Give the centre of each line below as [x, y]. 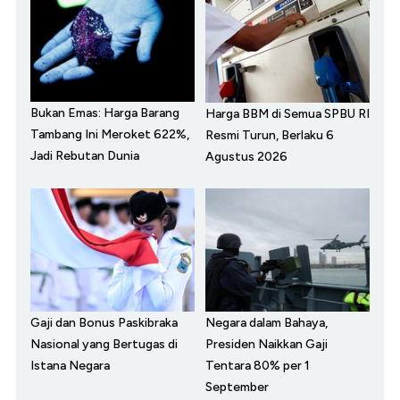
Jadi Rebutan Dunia [85, 155]
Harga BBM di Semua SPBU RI [287, 113]
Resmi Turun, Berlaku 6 [270, 135]
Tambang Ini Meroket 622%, [110, 134]
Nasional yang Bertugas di [104, 344]
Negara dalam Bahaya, [267, 322]
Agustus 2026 [246, 156]
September [237, 387]
